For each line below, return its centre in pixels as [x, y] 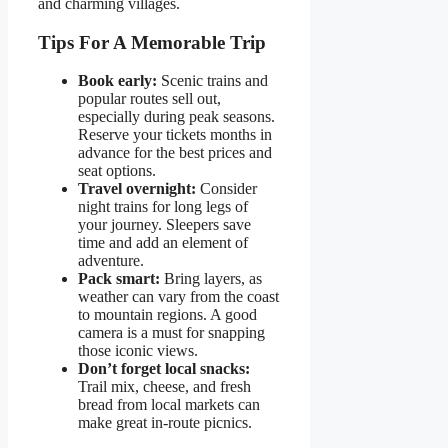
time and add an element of [163, 243]
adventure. [111, 261]
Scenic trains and [212, 81]
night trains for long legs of [163, 207]
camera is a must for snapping [171, 333]
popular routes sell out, [149, 99]
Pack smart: [119, 279]
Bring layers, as [211, 279]
